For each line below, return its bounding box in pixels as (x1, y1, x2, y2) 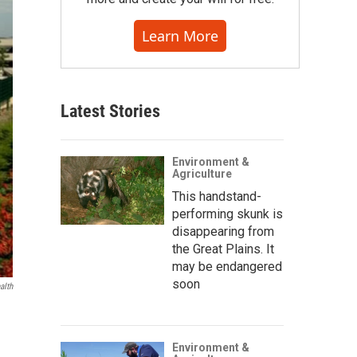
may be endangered (172, 259, 282, 274)
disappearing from (172, 224, 274, 239)
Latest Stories (61, 101, 160, 121)
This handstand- (172, 189, 261, 204)
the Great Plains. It (172, 241, 274, 257)
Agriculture (172, 167, 232, 180)
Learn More (142, 26, 218, 45)
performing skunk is (172, 206, 283, 222)
